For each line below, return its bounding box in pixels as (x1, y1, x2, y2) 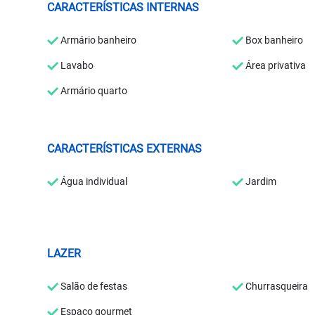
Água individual (58, 175, 128, 187)
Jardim (243, 175, 276, 187)
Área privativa (243, 59, 306, 71)
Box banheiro (243, 34, 303, 46)
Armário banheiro (58, 34, 137, 46)
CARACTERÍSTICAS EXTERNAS (47, 141, 202, 155)
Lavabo (58, 59, 94, 71)
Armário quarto (58, 84, 128, 96)
